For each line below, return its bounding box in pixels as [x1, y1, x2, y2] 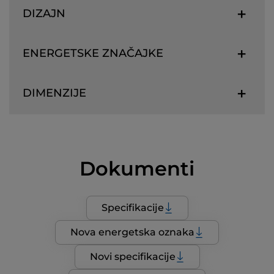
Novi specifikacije [89, 251, 176, 263]
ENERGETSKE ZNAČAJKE [23, 46, 163, 61]
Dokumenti [80, 157, 194, 181]
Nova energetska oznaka [70, 226, 194, 239]
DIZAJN [23, 7, 65, 21]
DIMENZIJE [23, 86, 86, 100]
